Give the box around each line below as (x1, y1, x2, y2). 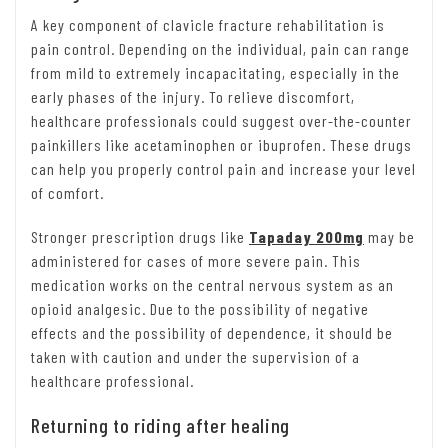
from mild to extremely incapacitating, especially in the (31, 63, 400, 83)
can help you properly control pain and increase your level (31, 159, 416, 179)
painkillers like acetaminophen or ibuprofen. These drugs (31, 135, 412, 155)
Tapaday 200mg (249, 227, 364, 247)
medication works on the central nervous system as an (31, 275, 394, 295)
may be (364, 227, 415, 247)
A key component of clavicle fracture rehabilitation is (31, 15, 385, 35)
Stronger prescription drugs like (31, 227, 249, 247)
